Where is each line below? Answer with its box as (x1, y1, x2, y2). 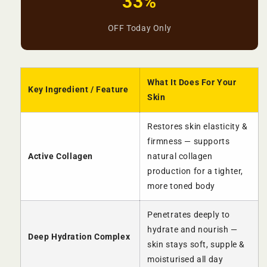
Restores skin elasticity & (147, 122, 248, 132)
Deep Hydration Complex (28, 232, 131, 242)
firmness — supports (147, 136, 230, 147)
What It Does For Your (147, 77, 237, 88)
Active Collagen (28, 151, 93, 162)
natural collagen (147, 151, 213, 162)
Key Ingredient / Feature (28, 85, 129, 95)
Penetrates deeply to (147, 210, 230, 220)
